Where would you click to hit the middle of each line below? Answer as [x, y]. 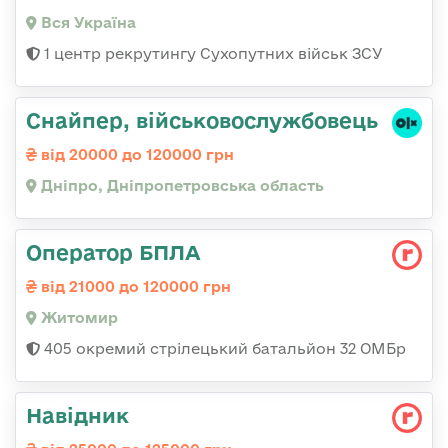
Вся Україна [86, 22]
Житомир [77, 317]
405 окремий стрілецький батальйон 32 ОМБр [223, 348]
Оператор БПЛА [113, 251]
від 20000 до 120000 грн [135, 154]
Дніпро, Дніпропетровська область [180, 185]
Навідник [77, 414]
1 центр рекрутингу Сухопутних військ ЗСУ [211, 53]
